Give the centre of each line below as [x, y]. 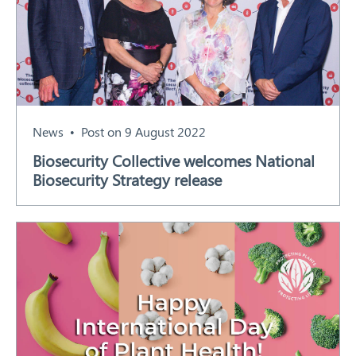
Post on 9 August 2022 [143, 132]
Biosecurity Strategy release [127, 180]
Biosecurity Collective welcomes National [174, 161]
